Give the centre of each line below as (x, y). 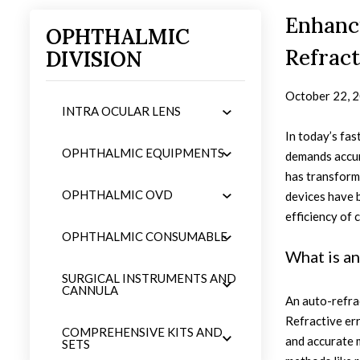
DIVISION (94, 59)
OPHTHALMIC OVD (118, 194)
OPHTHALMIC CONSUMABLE (145, 236)
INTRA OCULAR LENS (122, 111)
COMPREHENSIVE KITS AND (143, 332)
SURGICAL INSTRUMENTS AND (149, 278)
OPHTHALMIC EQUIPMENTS (143, 153)
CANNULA (90, 290)
